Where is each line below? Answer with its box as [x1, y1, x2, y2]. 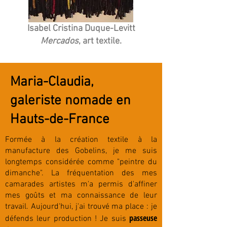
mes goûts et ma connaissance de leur [5, 191, 157, 201]
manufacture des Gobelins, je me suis [5, 146, 157, 156]
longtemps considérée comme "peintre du [5, 157, 157, 167]
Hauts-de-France [10, 111, 109, 128]
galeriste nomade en [10, 93, 131, 109]
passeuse [129, 212, 157, 223]
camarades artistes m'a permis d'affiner [5, 179, 157, 190]
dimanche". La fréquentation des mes [5, 168, 157, 178]
